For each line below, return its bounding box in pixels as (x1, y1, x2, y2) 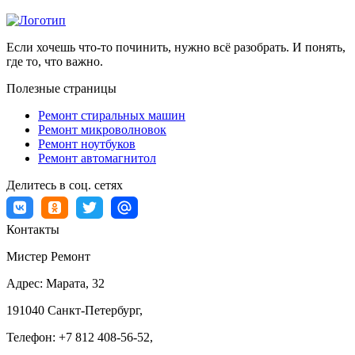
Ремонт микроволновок (38, 123, 166, 137)
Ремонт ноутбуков (38, 137, 136, 151)
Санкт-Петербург (48, 303, 139, 318)
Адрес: (6, 277, 46, 291)
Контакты (6, 223, 59, 237)
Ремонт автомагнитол (38, 151, 156, 166)
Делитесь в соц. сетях (6, 178, 123, 193)
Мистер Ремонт (6, 250, 90, 264)
